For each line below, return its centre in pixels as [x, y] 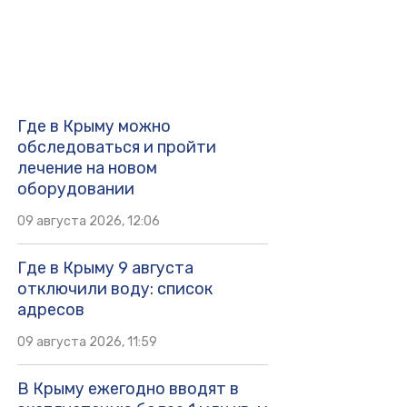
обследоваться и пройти [116, 148]
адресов [50, 310]
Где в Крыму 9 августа [105, 268]
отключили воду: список [114, 289]
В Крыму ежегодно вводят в [128, 389]
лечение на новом [87, 169]
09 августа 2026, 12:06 [88, 222]
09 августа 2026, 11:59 [87, 342]
